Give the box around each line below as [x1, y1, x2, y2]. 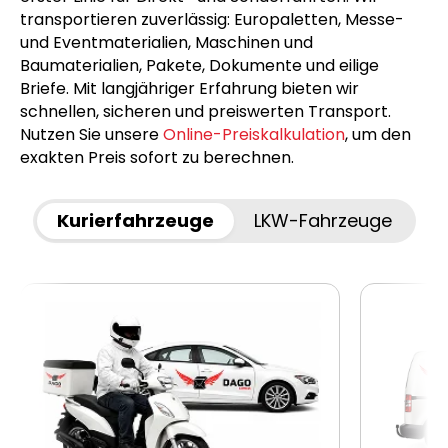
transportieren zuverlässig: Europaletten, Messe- [20, 8, 404, 32]
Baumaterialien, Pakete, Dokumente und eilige [20, 54, 379, 78]
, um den [345, 123, 411, 147]
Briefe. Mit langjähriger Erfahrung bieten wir [20, 77, 359, 101]
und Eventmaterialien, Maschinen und [20, 31, 313, 55]
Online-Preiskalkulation [163, 123, 345, 147]
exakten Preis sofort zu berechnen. [20, 146, 294, 170]
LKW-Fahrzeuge [253, 208, 392, 234]
